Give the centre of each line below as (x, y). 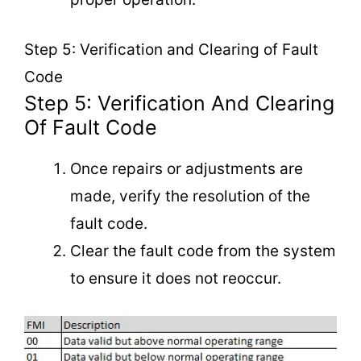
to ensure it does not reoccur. (176, 279)
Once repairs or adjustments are (187, 169)
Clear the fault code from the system (203, 251)
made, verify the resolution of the (190, 197)
